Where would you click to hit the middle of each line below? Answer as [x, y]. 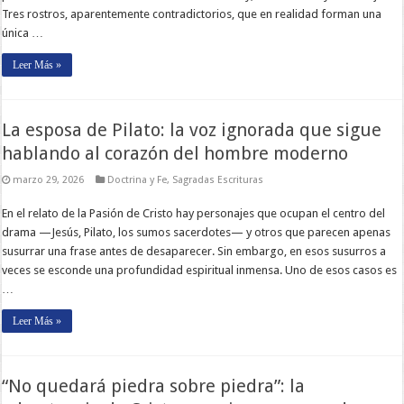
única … [23, 32]
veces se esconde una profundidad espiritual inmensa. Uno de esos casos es [200, 270]
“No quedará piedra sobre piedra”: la [154, 386]
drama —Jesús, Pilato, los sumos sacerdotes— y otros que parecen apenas [197, 232]
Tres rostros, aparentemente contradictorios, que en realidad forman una [192, 14]
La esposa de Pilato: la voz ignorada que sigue [192, 129]
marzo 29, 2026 [49, 179]
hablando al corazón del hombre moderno [175, 153]
